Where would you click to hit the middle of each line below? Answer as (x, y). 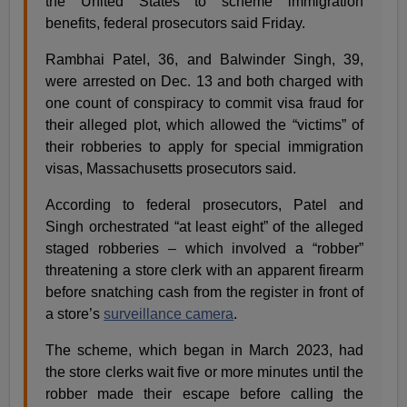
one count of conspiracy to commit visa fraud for (204, 103)
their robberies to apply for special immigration (204, 146)
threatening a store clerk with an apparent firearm (204, 270)
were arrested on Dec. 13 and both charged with (204, 81)
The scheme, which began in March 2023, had (204, 350)
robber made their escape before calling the (204, 393)
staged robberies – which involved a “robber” (204, 248)
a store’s (75, 313)
